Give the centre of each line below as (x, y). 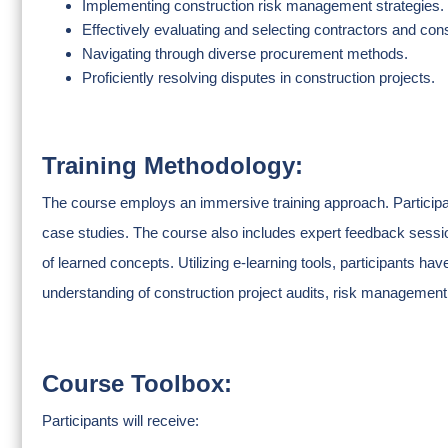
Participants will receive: (120, 420)
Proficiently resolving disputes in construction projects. (258, 77)
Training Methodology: (172, 165)
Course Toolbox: (137, 383)
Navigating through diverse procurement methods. (245, 53)
